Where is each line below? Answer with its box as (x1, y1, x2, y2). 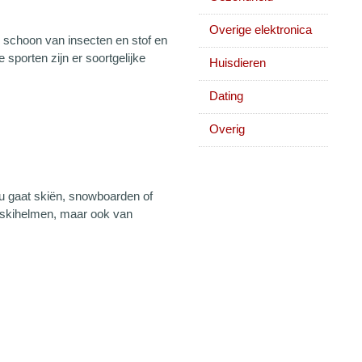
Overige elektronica (209, 23, 312, 36)
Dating (209, 89, 243, 103)
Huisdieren (209, 56, 266, 69)
